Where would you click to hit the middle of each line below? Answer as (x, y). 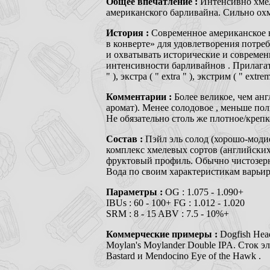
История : (129, 33)
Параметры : (136, 192)
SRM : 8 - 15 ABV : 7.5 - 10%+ (168, 213)
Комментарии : (140, 96)
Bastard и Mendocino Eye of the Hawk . (184, 256)
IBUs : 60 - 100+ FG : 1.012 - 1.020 (175, 202)
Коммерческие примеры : (163, 234)
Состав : (126, 139)
